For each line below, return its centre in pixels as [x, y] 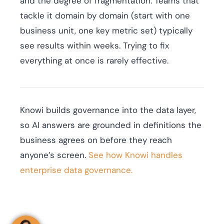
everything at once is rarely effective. [94, 61]
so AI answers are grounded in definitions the [111, 125]
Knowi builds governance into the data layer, [108, 110]
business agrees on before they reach [96, 140]
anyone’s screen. [54, 155]
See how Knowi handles [135, 155]
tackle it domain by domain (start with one [105, 16]
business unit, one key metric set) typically [106, 31]
